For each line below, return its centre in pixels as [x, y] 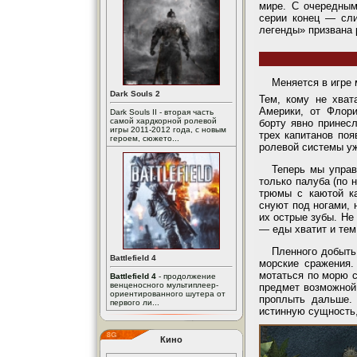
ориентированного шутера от [168, 294]
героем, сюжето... [145, 138]
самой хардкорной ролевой [163, 121]
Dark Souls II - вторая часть [162, 112]
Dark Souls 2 [135, 94]
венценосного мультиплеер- [164, 285]
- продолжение [186, 276]
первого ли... [135, 302]
